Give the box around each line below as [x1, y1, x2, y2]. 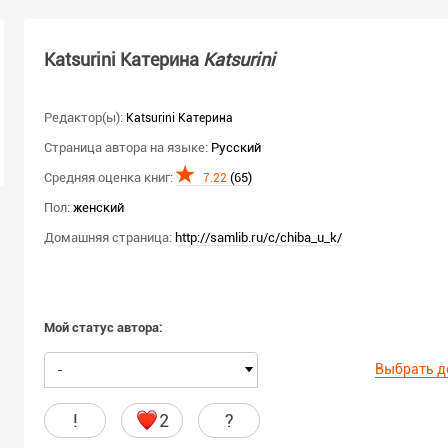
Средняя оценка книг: [44, 169, 173, 185]
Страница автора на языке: [44, 139, 208, 155]
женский [73, 199, 124, 215]
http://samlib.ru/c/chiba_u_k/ [175, 229, 342, 245]
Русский [211, 139, 261, 155]
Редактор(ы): [44, 109, 123, 125]
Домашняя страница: [44, 229, 172, 245]
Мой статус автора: [44, 319, 163, 335]
